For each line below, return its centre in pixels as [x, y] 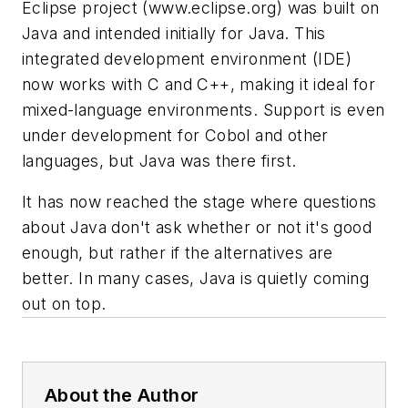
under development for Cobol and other [175, 135]
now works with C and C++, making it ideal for [199, 84]
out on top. [64, 304]
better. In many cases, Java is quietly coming [195, 279]
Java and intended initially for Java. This [174, 33]
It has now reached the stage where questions [199, 202]
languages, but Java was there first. [159, 160]
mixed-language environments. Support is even [204, 109]
